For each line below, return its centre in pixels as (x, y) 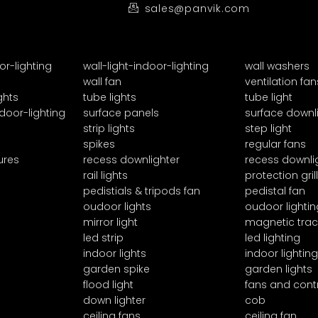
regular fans (275, 144)
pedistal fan (275, 191)
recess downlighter (131, 159)
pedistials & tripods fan (142, 191)
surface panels (121, 113)
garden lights (279, 269)
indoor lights (115, 253)
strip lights (109, 128)
